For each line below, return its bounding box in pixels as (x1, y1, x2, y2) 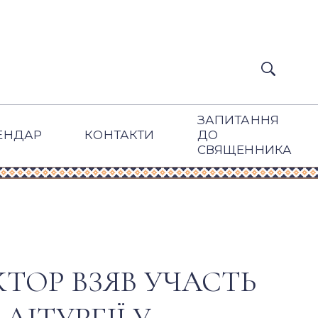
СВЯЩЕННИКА (197, 143, 292, 157)
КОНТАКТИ (84, 128, 155, 142)
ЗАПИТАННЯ (197, 113, 280, 127)
